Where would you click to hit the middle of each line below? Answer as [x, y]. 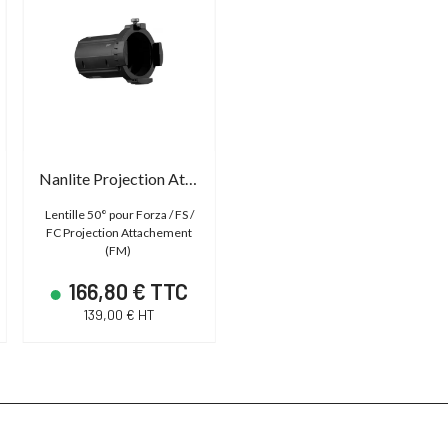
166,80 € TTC [127, 291]
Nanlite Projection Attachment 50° [190, 179]
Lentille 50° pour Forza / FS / [119, 215]
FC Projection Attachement [119, 233]
